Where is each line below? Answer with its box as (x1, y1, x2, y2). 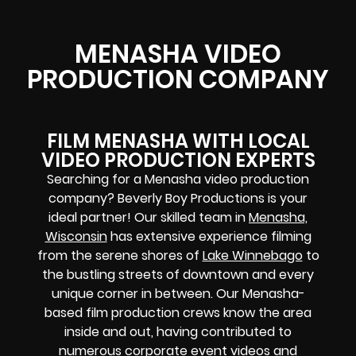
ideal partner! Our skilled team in (48, 207, 249, 226)
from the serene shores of (37, 246, 203, 265)
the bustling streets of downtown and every (42, 265, 314, 284)
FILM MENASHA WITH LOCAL (46, 127, 310, 154)
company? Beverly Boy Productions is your (48, 188, 308, 207)
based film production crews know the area (44, 303, 311, 322)
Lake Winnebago (202, 246, 303, 265)
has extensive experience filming (106, 226, 311, 246)
